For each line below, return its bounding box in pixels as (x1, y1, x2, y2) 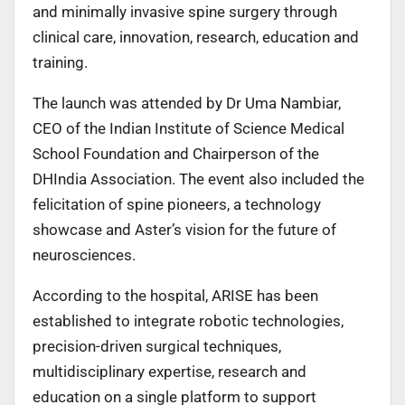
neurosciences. (33, 245, 136, 264)
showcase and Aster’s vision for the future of (33, 220, 336, 239)
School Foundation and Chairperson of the (33, 144, 319, 163)
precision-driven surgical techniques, (33, 336, 281, 355)
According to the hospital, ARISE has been (33, 286, 318, 305)
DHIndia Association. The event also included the (33, 169, 364, 188)
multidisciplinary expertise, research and (33, 362, 306, 381)
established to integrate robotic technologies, (33, 311, 344, 330)
